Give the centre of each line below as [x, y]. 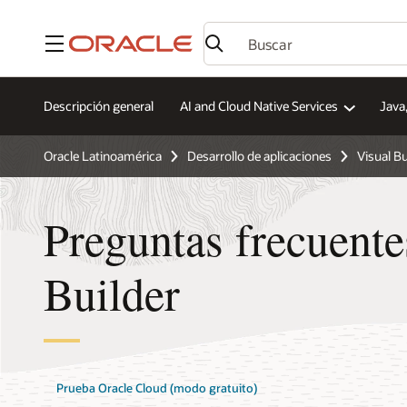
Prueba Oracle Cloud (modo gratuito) [157, 388]
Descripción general [99, 106]
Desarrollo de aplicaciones [259, 156]
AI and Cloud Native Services [259, 106]
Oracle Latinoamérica [103, 156]
